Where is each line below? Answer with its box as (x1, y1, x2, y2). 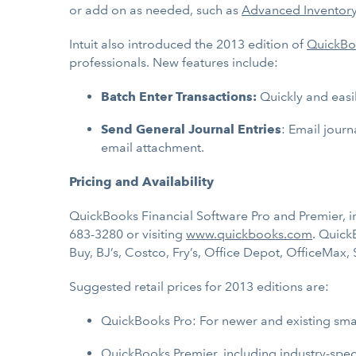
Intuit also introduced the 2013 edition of (69, 37, 307, 52)
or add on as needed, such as (69, 2, 242, 17)
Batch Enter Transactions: (101, 89, 260, 104)
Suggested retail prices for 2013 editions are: (69, 279, 329, 294)
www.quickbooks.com (186, 226, 312, 242)
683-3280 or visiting (69, 226, 186, 242)
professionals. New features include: (69, 55, 278, 70)
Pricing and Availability (69, 174, 214, 189)
